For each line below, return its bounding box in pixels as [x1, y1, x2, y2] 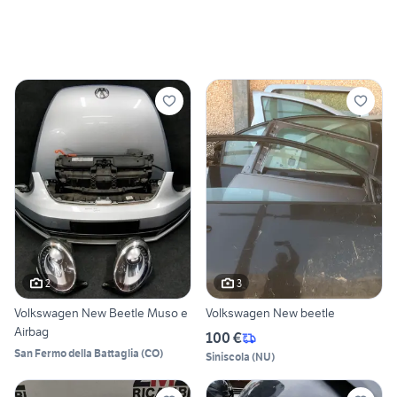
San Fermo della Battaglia [14, 346, 139, 361]
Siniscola [206, 350, 250, 364]
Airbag [14, 323, 49, 340]
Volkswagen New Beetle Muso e [14, 305, 188, 322]
